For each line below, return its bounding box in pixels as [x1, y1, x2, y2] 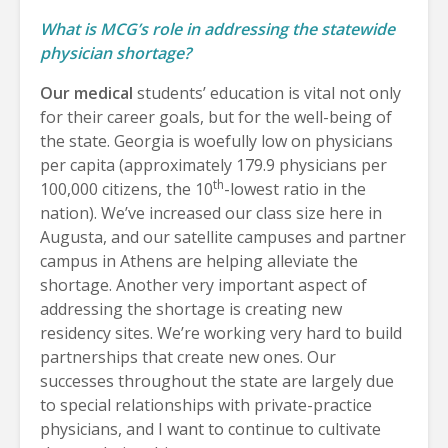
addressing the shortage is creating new [40, 297, 342, 320]
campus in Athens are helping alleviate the [40, 249, 358, 272]
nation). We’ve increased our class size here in [40, 201, 382, 224]
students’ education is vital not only [137, 81, 401, 104]
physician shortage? [40, 41, 191, 64]
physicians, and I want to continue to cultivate [40, 417, 381, 440]
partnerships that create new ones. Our [40, 345, 336, 368]
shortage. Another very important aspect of [40, 273, 367, 296]
